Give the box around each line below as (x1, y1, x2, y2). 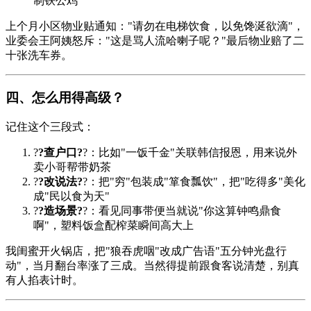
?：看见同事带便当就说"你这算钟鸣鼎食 (83, 204, 281, 217)
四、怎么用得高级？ (6, 90, 124, 105)
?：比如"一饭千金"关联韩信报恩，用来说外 (83, 146, 297, 158)
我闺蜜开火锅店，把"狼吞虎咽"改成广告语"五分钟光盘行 (6, 244, 287, 257)
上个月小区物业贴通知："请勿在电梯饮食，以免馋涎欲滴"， (6, 20, 304, 33)
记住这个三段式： (6, 120, 94, 133)
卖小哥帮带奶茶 (33, 160, 111, 173)
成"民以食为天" (33, 190, 110, 202)
